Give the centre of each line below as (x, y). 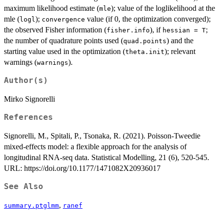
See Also (24, 187)
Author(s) (26, 81)
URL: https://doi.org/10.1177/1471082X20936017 (82, 168)
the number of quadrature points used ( (64, 41)
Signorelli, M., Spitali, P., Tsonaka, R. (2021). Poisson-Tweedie (102, 136)
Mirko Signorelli (29, 99)
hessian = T (184, 30)
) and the (180, 41)
